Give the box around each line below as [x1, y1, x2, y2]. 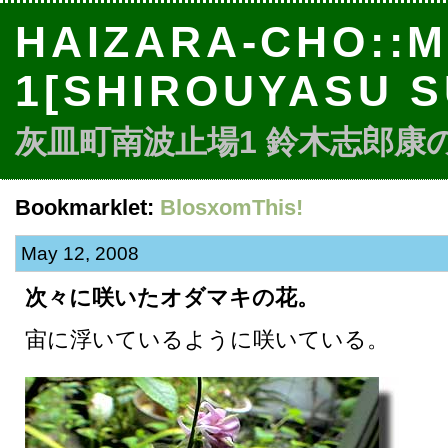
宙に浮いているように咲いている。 [25, 327, 389, 352]
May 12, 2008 [21, 242, 139, 264]
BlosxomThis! [160, 195, 303, 220]
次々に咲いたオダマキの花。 [25, 286, 319, 312]
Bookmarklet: [15, 195, 160, 220]
